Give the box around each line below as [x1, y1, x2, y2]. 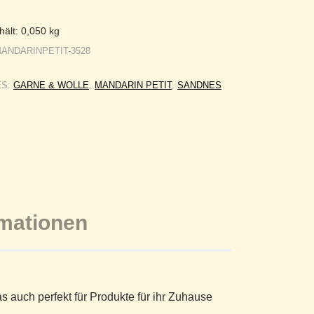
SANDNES [177, 79, 221, 90]
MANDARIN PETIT [95, 79, 172, 90]
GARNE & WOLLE [13, 79, 89, 90]
